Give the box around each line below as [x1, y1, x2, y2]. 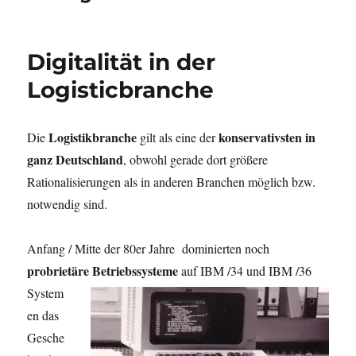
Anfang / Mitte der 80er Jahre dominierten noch [27, 239, 270, 257]
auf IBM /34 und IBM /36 [178, 261, 312, 279]
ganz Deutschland [27, 149, 124, 168]
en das [27, 306, 60, 323]
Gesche [27, 328, 65, 346]
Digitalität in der [27, 48, 216, 75]
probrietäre [27, 261, 90, 280]
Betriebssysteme [92, 261, 179, 280]
